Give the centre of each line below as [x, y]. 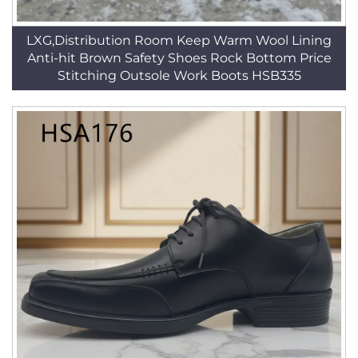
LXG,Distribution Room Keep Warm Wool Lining [179, 40]
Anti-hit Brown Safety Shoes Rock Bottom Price [179, 58]
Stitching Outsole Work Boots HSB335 [179, 76]
